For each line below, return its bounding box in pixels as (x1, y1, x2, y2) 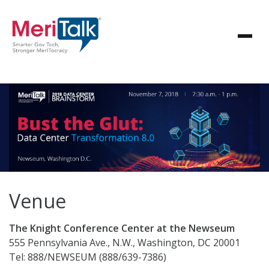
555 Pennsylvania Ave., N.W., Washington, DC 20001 (9, 235, 240, 249)
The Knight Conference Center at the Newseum (9, 221, 235, 235)
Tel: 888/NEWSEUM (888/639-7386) (9, 250, 166, 264)
